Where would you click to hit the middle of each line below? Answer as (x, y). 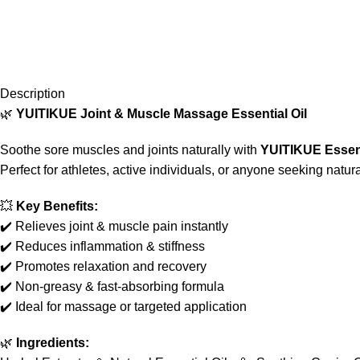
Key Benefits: (57, 206)
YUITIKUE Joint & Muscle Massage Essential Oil (162, 114)
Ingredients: (53, 343)
